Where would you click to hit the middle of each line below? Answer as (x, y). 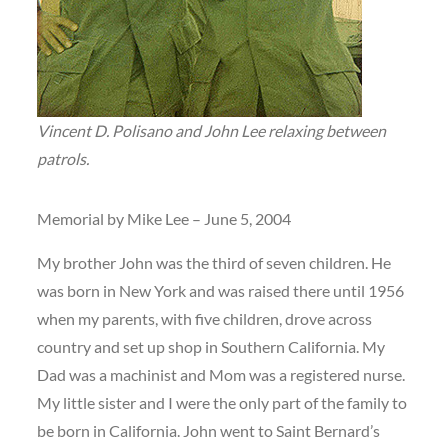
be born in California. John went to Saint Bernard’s (209, 430)
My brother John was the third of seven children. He (214, 262)
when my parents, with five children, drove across (205, 318)
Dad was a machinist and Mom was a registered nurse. (221, 374)
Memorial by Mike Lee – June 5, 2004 (164, 218)
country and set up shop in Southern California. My (211, 346)
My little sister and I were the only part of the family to (222, 402)
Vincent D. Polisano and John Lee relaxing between (212, 130)
